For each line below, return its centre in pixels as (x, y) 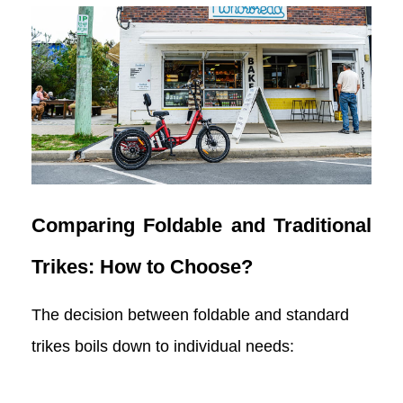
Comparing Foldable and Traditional (201, 225)
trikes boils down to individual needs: (163, 347)
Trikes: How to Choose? (142, 266)
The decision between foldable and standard (190, 315)
